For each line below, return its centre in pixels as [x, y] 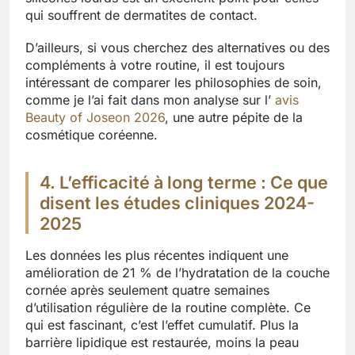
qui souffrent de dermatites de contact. [141, 15]
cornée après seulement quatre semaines [147, 290]
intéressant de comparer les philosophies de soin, [174, 83]
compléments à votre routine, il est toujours [155, 65]
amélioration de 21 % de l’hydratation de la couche [177, 272]
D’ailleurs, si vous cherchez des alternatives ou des [177, 48]
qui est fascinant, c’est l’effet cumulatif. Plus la [162, 324]
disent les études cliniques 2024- [177, 202]
